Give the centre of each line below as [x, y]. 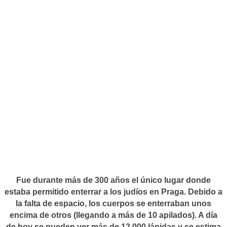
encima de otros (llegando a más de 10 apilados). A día [113, 215]
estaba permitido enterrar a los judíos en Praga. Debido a [113, 192]
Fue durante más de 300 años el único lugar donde [113, 180]
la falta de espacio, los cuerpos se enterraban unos [113, 204]
